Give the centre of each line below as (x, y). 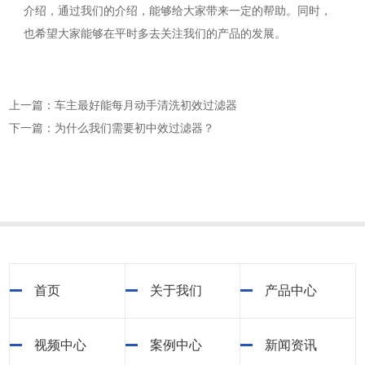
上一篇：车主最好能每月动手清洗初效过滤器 (123, 106)
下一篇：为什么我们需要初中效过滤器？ (112, 129)
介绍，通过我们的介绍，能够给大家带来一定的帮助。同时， (177, 11)
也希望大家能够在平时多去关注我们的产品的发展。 (154, 34)
